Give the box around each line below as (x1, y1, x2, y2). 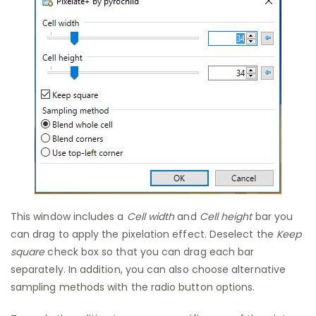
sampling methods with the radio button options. (11, 279, 255, 294)
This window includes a (11, 209, 127, 224)
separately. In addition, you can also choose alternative (11, 262, 286, 276)
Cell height (199, 209, 253, 224)
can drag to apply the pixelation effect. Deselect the (11, 226, 274, 241)
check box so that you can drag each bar (44, 244, 255, 259)
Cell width (126, 209, 175, 224)
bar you (252, 209, 293, 224)
